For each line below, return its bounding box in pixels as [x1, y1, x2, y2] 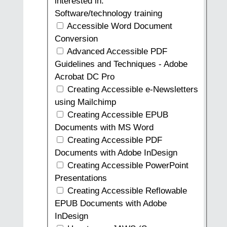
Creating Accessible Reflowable [64, 186, 187, 196]
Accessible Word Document [64, 21, 172, 31]
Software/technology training [54, 9, 162, 19]
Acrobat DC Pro [54, 72, 115, 82]
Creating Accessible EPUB [64, 110, 168, 120]
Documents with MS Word [54, 123, 154, 133]
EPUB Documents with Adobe [54, 199, 167, 209]
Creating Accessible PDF [64, 135, 162, 145]
